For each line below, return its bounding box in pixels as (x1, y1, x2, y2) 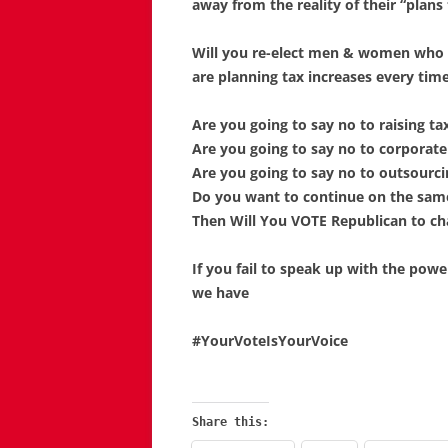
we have (192, 283, 249, 303)
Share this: (192, 415, 269, 430)
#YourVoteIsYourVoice (192, 331, 348, 351)
